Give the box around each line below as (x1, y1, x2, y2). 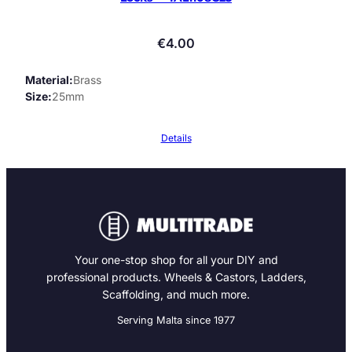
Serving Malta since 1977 (117, 313, 235, 326)
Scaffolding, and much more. (102, 287, 250, 301)
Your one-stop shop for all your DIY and (74, 252, 278, 266)
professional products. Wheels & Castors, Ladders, (46, 269, 306, 284)
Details (160, 132, 192, 145)
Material (25, 72, 69, 86)
